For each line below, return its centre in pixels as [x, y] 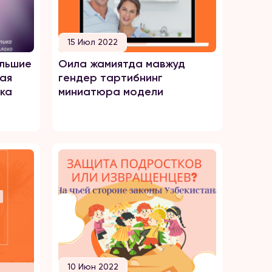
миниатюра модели [111, 92]
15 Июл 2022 [93, 42]
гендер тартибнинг [110, 78]
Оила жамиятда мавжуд [122, 64]
